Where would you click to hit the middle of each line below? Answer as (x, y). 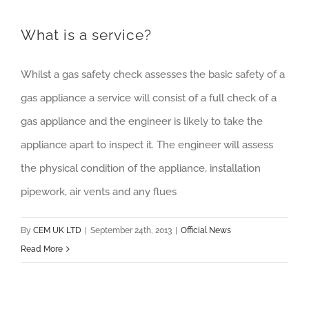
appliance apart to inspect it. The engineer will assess (147, 145)
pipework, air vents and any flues (99, 192)
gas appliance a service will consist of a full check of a (149, 98)
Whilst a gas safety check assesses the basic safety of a (153, 74)
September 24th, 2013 (131, 230)
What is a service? (86, 35)
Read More (42, 249)
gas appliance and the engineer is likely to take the (142, 121)
